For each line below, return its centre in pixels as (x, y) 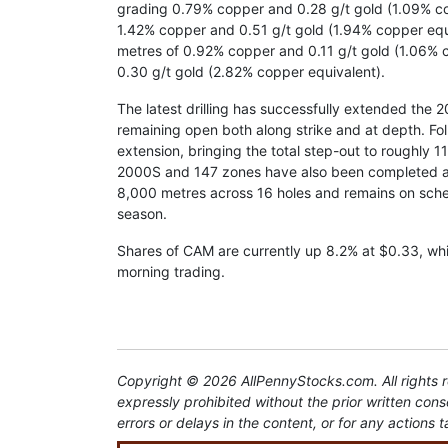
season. (142, 214)
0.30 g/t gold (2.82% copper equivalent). (251, 72)
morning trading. (171, 272)
